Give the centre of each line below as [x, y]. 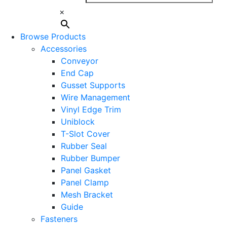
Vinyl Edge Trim [91, 110]
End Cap [77, 73]
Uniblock [78, 122]
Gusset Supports [93, 85]
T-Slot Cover [85, 134]
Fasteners [59, 219]
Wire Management [96, 98]
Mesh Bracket [87, 195]
